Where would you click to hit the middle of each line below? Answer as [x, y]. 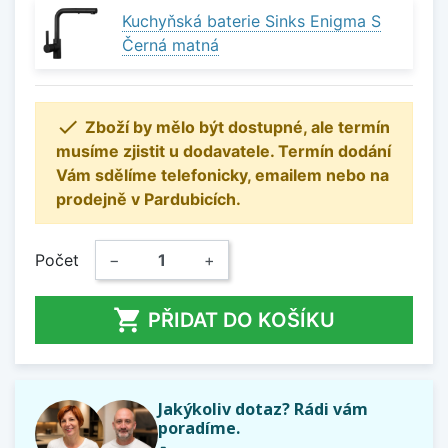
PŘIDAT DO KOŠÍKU [241, 319]
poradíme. [198, 427]
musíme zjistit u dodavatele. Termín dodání [223, 150]
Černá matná [170, 45]
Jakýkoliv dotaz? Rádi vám [262, 408]
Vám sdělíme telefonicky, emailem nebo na [222, 174]
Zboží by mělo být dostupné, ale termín [237, 126]
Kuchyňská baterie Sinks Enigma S [251, 21]
